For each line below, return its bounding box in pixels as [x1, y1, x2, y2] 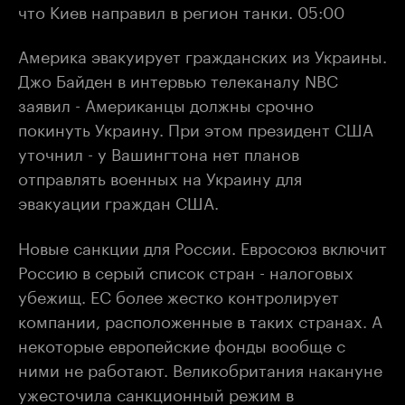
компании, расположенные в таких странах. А [18, 306, 382, 332]
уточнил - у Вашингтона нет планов [18, 139, 299, 165]
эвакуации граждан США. [18, 188, 219, 213]
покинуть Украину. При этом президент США [18, 115, 373, 140]
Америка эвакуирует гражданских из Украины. [18, 42, 387, 67]
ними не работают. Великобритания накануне [18, 354, 382, 381]
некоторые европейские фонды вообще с [18, 330, 345, 356]
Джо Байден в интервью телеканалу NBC [18, 66, 338, 91]
